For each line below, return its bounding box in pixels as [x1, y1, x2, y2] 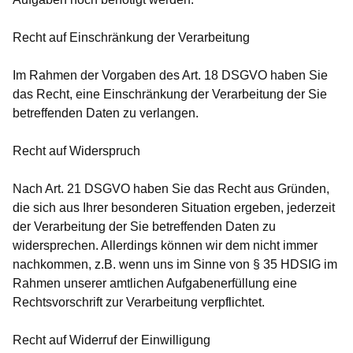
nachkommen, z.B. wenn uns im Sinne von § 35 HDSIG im [13, 258, 337, 272]
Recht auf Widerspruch [13, 144, 140, 158]
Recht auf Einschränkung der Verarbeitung [13, 31, 250, 45]
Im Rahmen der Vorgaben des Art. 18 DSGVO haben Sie [13, 69, 328, 83]
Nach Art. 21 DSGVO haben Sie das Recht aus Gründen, [13, 182, 329, 196]
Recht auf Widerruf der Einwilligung [13, 333, 210, 347]
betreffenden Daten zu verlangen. [13, 106, 199, 121]
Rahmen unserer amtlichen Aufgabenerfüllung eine [13, 277, 297, 291]
